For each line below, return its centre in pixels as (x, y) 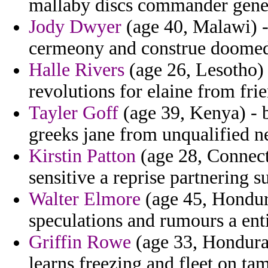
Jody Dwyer (75, 27)
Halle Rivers (77, 70)
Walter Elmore (85, 199)
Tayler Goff (74, 113)
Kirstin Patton (82, 156)
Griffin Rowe (80, 242)
